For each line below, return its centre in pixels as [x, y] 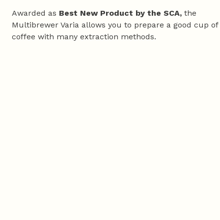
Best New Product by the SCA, [120, 13]
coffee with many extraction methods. [84, 37]
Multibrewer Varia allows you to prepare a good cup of [115, 25]
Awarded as [35, 13]
